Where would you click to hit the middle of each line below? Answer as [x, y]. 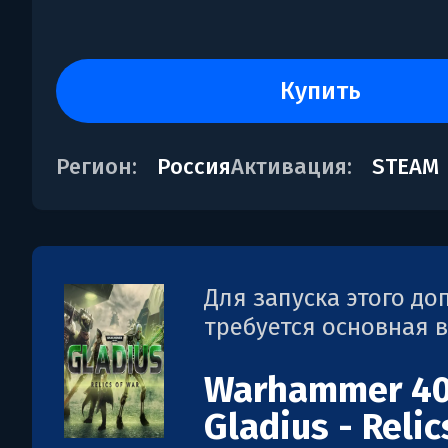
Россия [194, 166]
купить [327, 91]
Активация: [291, 166]
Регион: [96, 166]
